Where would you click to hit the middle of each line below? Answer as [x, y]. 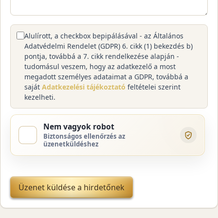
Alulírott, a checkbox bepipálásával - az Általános [104, 36]
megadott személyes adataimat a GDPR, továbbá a [106, 76]
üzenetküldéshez [71, 144]
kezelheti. [40, 97]
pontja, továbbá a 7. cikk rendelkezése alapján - [102, 56]
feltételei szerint [153, 87]
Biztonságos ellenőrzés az [84, 136]
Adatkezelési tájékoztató [84, 87]
